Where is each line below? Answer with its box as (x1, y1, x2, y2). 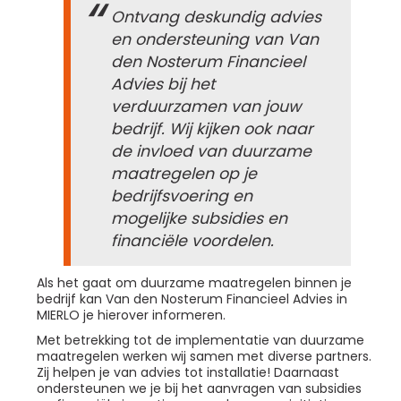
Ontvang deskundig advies (111, 6, 321, 29)
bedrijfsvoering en (111, 185, 252, 208)
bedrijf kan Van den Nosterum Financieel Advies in (37, 290, 347, 309)
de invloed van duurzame (111, 141, 311, 163)
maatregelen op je (111, 163, 257, 185)
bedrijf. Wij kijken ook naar (111, 118, 313, 141)
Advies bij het (111, 73, 215, 96)
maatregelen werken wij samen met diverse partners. (37, 347, 371, 366)
